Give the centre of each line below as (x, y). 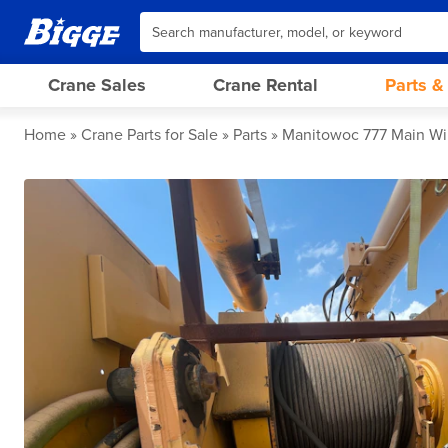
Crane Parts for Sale (149, 135)
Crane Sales (97, 85)
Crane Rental (265, 85)
